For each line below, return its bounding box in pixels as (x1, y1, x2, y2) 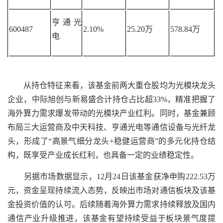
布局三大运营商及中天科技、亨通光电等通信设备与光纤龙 (7, 123, 216, 131)
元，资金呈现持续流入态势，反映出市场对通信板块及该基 (7, 186, 216, 195)
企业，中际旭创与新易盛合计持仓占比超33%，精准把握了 (7, 95, 216, 104)
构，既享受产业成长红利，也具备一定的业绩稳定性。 (7, 151, 199, 159)
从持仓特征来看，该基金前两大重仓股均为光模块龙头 (7, 81, 216, 90)
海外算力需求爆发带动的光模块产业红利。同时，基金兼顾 (7, 109, 216, 117)
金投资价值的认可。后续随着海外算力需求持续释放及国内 (7, 200, 216, 209)
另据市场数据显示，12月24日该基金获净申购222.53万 (7, 172, 216, 181)
